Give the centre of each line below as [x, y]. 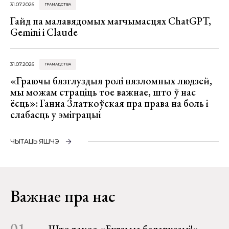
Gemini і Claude [44, 32]
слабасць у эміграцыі [55, 115]
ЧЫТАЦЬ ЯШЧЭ [35, 142]
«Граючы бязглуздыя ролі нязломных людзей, [111, 81]
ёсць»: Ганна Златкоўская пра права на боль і [109, 104]
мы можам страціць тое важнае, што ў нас [103, 92]
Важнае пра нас [63, 197]
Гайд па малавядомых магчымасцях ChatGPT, [111, 21]
